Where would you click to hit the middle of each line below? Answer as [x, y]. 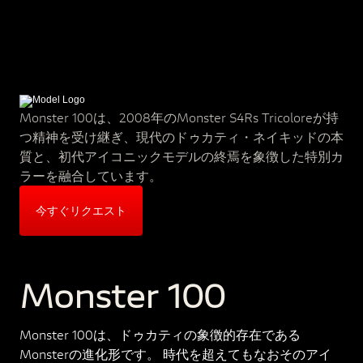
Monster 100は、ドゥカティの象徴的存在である [160, 334]
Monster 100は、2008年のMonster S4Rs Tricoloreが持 [179, 117]
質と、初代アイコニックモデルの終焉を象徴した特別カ [181, 156]
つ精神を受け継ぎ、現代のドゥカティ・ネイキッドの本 [181, 137]
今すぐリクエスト [81, 211]
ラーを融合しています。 [91, 176]
